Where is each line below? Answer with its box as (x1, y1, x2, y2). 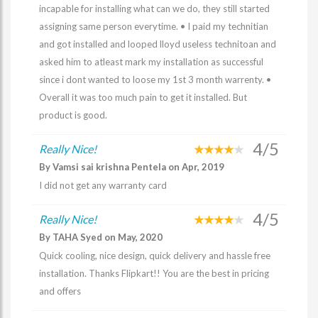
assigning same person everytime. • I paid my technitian (39, 21, 268, 32)
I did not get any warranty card (39, 180, 167, 191)
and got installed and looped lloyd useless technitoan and (39, 38, 276, 50)
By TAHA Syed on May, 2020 (39, 231, 163, 243)
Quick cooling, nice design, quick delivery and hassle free (39, 250, 270, 261)
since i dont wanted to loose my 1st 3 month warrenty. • (39, 74, 271, 85)
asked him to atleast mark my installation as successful (39, 56, 263, 67)
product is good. (39, 109, 107, 121)
